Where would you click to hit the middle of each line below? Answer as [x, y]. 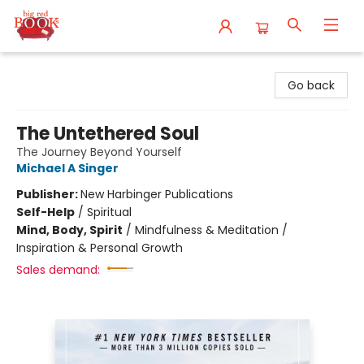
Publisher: [48, 194]
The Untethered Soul [108, 134]
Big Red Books [50, 67]
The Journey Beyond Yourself [99, 152]
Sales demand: [58, 270]
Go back [311, 85]
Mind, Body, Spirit [69, 230]
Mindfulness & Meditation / [211, 230]
